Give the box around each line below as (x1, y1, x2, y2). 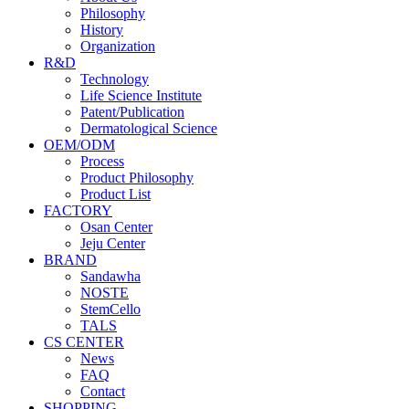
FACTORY (44, 202, 112, 218)
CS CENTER (44, 333, 124, 350)
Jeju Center (80, 235, 145, 251)
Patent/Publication (80, 103, 184, 120)
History (80, 21, 123, 37)
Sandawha (80, 267, 141, 284)
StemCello (80, 300, 141, 317)
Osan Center (80, 218, 152, 235)
